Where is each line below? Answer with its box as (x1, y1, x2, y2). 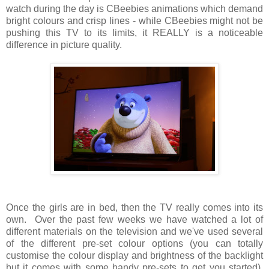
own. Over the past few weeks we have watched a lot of (6, 214, 263, 225)
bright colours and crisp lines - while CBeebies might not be (6, 16, 263, 26)
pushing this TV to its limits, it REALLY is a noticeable (6, 28, 263, 38)
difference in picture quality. (6, 40, 122, 50)
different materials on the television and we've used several (6, 226, 263, 237)
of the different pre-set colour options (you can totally (6, 238, 263, 249)
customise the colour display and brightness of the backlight (6, 250, 263, 261)
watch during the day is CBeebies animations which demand (6, 4, 263, 14)
